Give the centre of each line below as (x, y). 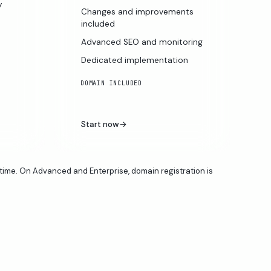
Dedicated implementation (134, 60)
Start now (100, 124)
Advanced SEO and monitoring (142, 42)
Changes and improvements (137, 11)
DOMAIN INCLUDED (111, 83)
